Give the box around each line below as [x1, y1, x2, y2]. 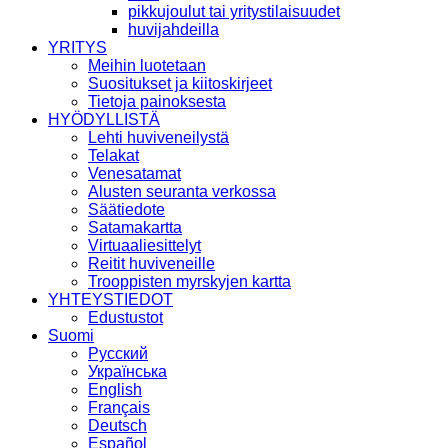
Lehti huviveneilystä [88, 129, 229, 147]
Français [88, 399, 150, 417]
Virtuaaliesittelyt [88, 237, 201, 255]
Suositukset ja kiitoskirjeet [88, 75, 272, 93]
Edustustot [88, 309, 163, 327]
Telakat [88, 147, 139, 165]
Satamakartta [88, 219, 182, 237]
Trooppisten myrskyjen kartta [88, 273, 291, 291]
